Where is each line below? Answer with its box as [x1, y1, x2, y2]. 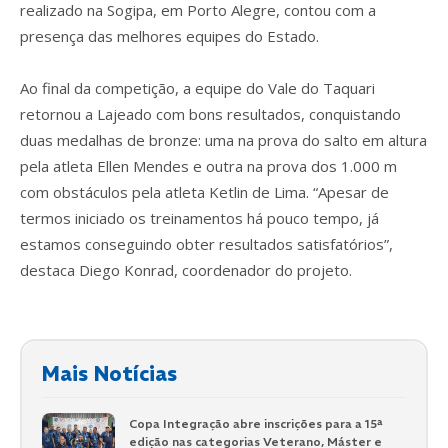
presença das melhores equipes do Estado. [20, 25, 319, 46]
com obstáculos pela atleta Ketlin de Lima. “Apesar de [20, 181, 389, 202]
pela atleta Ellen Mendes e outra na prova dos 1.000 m [20, 155, 397, 176]
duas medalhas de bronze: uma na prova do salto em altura [20, 129, 427, 150]
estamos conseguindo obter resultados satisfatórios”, [20, 233, 393, 254]
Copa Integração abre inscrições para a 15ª [128, 415, 383, 431]
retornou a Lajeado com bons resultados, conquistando [20, 103, 401, 124]
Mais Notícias [42, 360, 177, 386]
